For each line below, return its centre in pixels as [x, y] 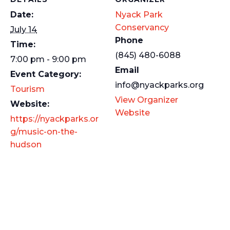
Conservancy [142, 27]
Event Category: [46, 74]
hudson [26, 145]
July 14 [24, 30]
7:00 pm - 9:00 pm [48, 59]
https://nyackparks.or [54, 119]
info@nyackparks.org [159, 85]
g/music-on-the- [44, 132]
